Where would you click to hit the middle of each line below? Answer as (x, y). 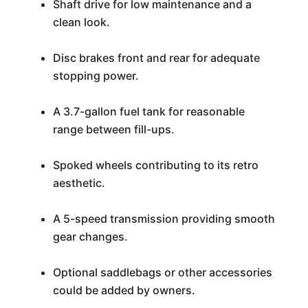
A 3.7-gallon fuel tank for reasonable (148, 111)
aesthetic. (79, 183)
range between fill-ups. (113, 129)
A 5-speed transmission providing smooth (164, 219)
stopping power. (96, 76)
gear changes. (90, 236)
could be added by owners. (124, 290)
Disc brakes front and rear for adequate (156, 58)
